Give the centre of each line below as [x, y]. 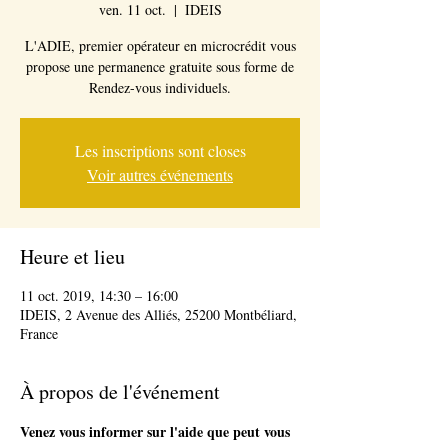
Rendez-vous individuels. [160, 87]
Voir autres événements [160, 174]
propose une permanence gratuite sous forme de [160, 66]
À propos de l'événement [120, 391]
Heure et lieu [72, 256]
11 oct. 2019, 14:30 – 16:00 [99, 295]
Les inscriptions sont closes [160, 150]
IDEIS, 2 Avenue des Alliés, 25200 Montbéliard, [158, 314]
